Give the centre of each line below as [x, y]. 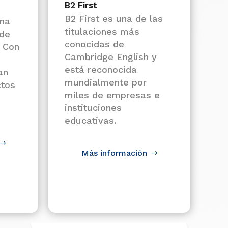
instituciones [93, 108]
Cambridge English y [111, 57]
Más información [114, 153]
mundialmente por [106, 82]
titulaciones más [102, 31]
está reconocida [101, 69]
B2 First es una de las [114, 19]
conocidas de [95, 44]
